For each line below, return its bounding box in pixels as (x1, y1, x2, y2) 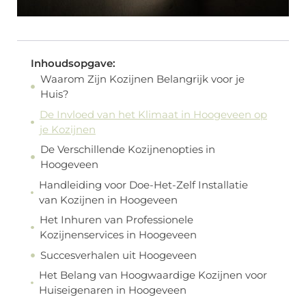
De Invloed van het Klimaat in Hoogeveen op (39, 107, 267, 121)
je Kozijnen (39, 122, 96, 136)
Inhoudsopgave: (31, 57, 115, 70)
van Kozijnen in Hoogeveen (39, 193, 178, 206)
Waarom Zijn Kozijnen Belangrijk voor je (40, 72, 245, 86)
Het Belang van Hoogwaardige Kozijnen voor (38, 268, 267, 282)
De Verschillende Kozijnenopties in (40, 143, 215, 156)
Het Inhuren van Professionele (39, 213, 193, 227)
